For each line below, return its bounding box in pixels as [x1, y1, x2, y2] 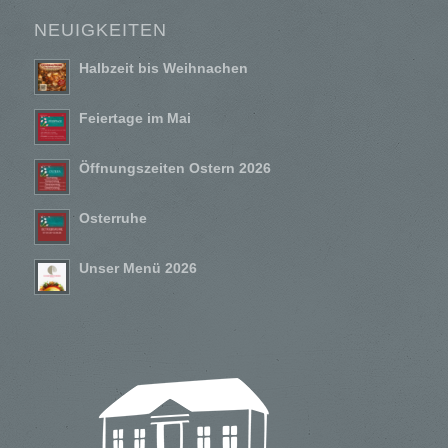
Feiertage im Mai [78, 110, 191, 126]
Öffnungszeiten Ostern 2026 [78, 160, 271, 176]
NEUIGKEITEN [33, 19, 167, 40]
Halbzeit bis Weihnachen [78, 60, 248, 76]
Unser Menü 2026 [78, 260, 197, 276]
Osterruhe [78, 210, 147, 226]
